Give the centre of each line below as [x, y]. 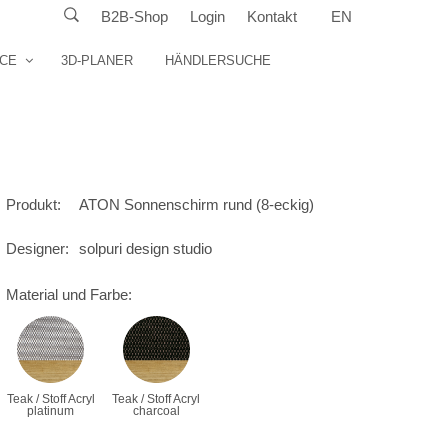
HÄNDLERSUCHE [218, 61]
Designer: [38, 248]
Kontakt [272, 16]
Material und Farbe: [69, 294]
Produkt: [34, 204]
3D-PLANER [97, 61]
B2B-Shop [134, 16]
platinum [51, 411]
